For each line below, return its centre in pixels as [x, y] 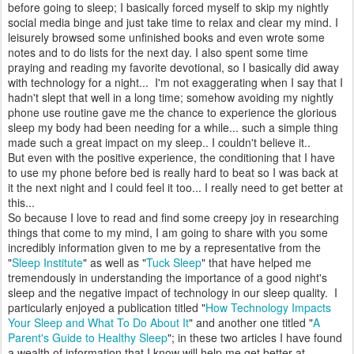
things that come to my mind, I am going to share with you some [168, 232]
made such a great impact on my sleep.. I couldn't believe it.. [159, 142]
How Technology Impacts [268, 307]
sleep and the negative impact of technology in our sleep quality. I [173, 292]
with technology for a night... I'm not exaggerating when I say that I [175, 82]
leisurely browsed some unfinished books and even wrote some [166, 37]
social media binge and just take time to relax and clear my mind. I [173, 22]
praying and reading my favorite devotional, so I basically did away [173, 67]
